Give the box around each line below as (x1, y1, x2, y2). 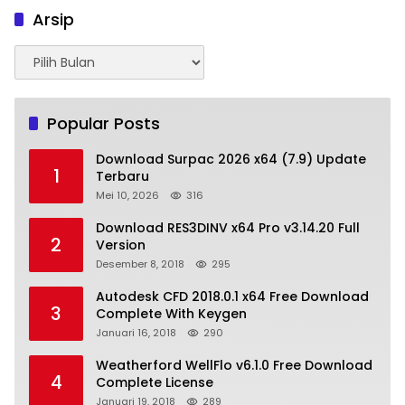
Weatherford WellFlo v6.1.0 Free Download (96, 355, 372, 374)
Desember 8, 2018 (96, 256, 184, 271)
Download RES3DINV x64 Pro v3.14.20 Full (96, 218, 360, 237)
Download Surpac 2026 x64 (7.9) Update (96, 149, 366, 168)
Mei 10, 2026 (96, 187, 159, 202)
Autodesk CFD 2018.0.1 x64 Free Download (96, 287, 369, 306)
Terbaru (96, 166, 149, 185)
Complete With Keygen (96, 304, 247, 323)
